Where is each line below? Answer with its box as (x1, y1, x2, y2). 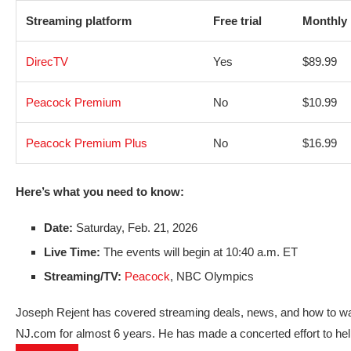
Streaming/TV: (44, 269, 121, 283)
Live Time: (44, 244, 100, 259)
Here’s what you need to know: (16, 184, 184, 198)
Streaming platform (26, 13, 132, 27)
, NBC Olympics (170, 269, 254, 283)
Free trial (213, 13, 262, 27)
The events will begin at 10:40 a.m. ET (100, 244, 298, 259)
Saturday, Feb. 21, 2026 (73, 220, 197, 234)
